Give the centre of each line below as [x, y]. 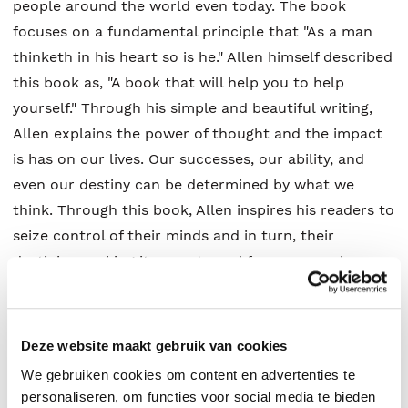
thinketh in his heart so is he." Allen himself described [203, 57]
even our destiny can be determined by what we [184, 184]
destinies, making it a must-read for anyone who [185, 261]
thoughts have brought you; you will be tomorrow [190, 312]
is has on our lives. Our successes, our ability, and [189, 159]
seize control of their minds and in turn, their [173, 235]
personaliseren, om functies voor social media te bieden [199, 396]
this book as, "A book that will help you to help [178, 82]
